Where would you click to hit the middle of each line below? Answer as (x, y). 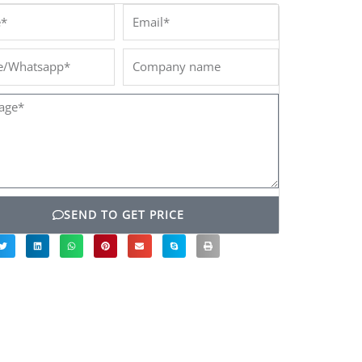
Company (151, 59)
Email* (142, 14)
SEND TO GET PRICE (124, 214)
